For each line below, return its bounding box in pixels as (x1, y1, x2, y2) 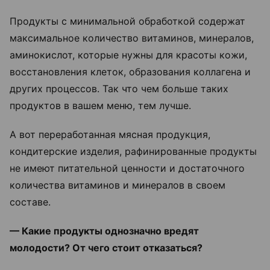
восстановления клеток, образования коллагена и (10, 65, 251, 78)
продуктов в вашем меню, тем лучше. (10, 99, 191, 111)
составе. (10, 195, 54, 208)
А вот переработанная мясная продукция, (10, 128, 210, 140)
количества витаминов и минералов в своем (10, 178, 225, 191)
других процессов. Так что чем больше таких (10, 82, 228, 95)
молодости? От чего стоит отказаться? (10, 241, 202, 254)
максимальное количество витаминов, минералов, (10, 31, 254, 44)
